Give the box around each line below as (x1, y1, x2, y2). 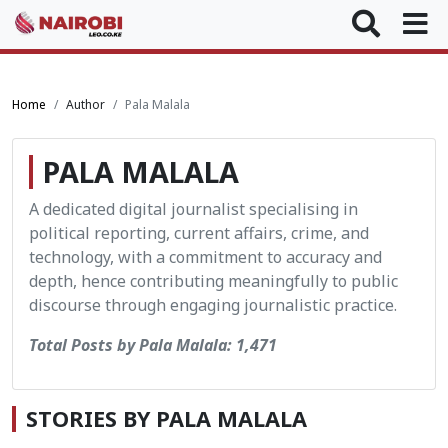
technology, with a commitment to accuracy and (29, 246, 382, 268)
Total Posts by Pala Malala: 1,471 (29, 334, 277, 356)
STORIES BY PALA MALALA (26, 404, 307, 433)
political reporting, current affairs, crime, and (29, 222, 369, 244)
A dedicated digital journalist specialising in (29, 198, 358, 220)
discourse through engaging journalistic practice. (29, 294, 397, 316)
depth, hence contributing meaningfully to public (29, 270, 398, 292)
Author (66, 96, 105, 113)
